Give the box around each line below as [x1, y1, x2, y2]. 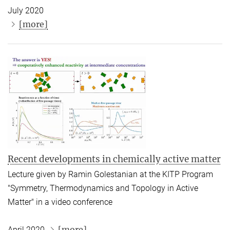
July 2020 [8, 5, 44, 15]
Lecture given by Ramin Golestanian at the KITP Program [8, 169, 213, 179]
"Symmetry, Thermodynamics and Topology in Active [8, 183, 198, 193]
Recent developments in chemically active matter [8, 153, 221, 165]
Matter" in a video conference [8, 197, 112, 207]
